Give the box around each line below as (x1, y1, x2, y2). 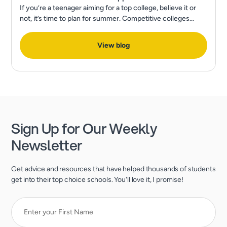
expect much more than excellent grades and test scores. (20, 25, 203, 33)
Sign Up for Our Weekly (11, 118, 157, 138)
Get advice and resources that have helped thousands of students (11, 165, 216, 173)
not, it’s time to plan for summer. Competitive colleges (20, 14, 190, 23)
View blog (97, 41, 130, 50)
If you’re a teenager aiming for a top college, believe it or (20, 4, 197, 12)
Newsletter (11, 135, 83, 155)
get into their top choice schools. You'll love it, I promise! (11, 175, 183, 184)
